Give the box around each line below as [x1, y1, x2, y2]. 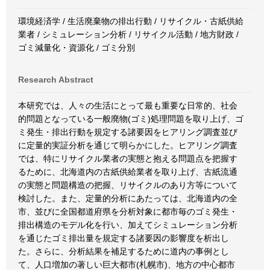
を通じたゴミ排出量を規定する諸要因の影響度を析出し [18, 233, 229, 243]
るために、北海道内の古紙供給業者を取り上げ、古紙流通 [18, 167, 237, 177]
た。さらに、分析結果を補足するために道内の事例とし [18, 246, 229, 256]
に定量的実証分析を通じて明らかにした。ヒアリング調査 [18, 140, 237, 150]
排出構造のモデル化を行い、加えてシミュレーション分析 [18, 220, 237, 230]
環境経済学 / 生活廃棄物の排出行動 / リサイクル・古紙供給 [18, 16, 243, 26]
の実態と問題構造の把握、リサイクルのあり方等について [18, 180, 237, 190]
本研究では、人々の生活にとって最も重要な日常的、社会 [18, 101, 237, 110]
